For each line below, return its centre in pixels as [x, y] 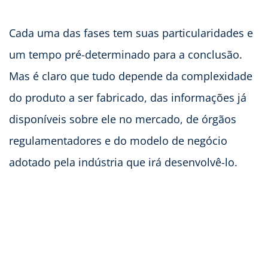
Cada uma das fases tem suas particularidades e [131, 33]
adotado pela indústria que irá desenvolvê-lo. [123, 162]
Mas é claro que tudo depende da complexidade [131, 76]
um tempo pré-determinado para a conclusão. [126, 54]
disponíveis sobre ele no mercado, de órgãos [123, 119]
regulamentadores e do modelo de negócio [118, 140]
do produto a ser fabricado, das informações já [128, 97]
